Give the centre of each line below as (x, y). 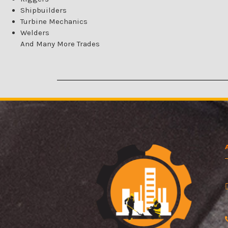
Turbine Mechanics (54, 22)
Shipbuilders (44, 10)
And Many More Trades (60, 44)
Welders (35, 33)
